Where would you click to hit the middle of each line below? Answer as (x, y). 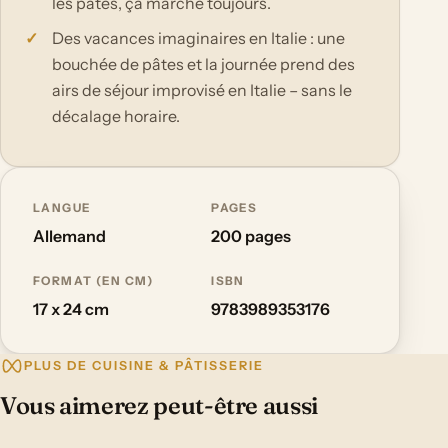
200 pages (251, 236)
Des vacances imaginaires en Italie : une (199, 38)
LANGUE (62, 207)
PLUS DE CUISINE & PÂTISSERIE (144, 365)
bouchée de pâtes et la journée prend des (204, 64)
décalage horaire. (116, 116)
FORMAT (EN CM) (93, 280)
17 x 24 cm (71, 309)
